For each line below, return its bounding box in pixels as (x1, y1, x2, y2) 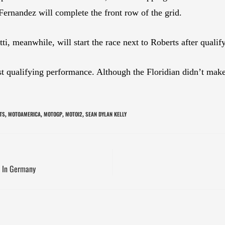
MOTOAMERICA (8, 110, 41, 119)
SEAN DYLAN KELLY (85, 110, 127, 119)
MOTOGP (44, 110, 62, 119)
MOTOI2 (65, 110, 82, 119)
